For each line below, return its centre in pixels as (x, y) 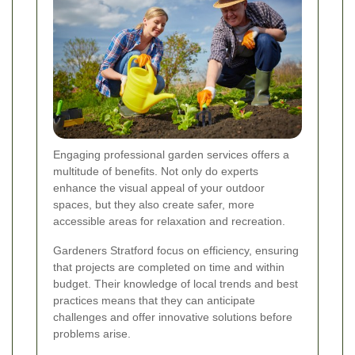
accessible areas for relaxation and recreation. (169, 221)
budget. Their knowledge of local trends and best (176, 283)
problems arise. (92, 333)
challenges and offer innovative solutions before (173, 317)
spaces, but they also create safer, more (154, 204)
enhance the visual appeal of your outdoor (159, 187)
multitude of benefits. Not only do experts (156, 171)
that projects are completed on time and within (169, 267)
